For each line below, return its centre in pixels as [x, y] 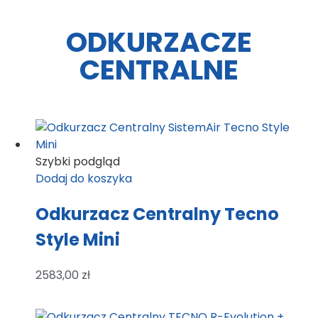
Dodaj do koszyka [84, 179]
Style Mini [78, 240]
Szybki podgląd [78, 162]
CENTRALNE [159, 70]
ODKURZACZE [159, 43]
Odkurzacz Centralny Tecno [157, 214]
